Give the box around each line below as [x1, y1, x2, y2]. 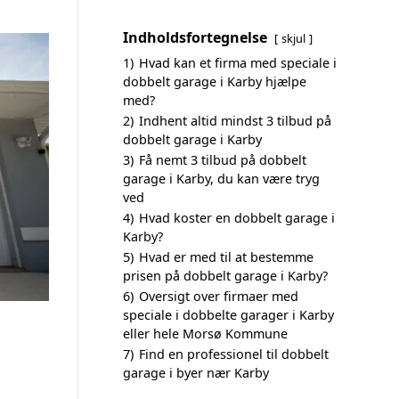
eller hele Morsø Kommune [123, 325, 288, 342]
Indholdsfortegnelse [123, 28, 267, 47]
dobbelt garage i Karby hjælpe [123, 73, 306, 90]
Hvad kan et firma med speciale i [139, 54, 337, 71]
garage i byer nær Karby [123, 364, 269, 381]
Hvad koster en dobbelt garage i [139, 209, 335, 226]
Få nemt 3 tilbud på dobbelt [139, 151, 306, 168]
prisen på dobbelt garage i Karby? [123, 267, 328, 284]
